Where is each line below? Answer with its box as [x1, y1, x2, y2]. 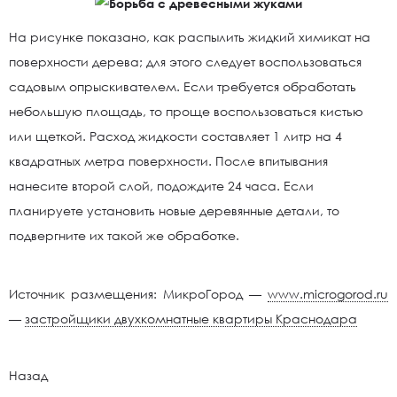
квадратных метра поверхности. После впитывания [9, 152, 328, 168]
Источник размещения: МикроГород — [9, 285, 268, 301]
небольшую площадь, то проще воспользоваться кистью [9, 103, 363, 119]
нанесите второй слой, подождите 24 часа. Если [9, 177, 314, 193]
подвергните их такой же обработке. [9, 227, 239, 243]
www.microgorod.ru [268, 285, 388, 301]
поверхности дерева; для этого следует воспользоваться [9, 53, 362, 69]
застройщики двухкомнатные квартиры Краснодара [25, 310, 357, 326]
